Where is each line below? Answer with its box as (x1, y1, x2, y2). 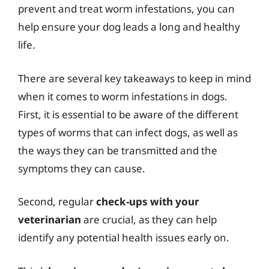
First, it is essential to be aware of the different (18, 107, 238, 121)
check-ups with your (96, 195, 199, 208)
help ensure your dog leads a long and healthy (18, 20, 240, 34)
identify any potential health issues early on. (18, 231, 229, 244)
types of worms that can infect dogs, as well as (18, 125, 238, 139)
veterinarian (18, 213, 81, 226)
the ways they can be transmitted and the (18, 143, 217, 157)
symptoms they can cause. (18, 161, 145, 175)
